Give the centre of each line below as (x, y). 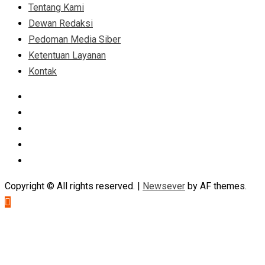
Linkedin (45, 128)
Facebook (48, 96)
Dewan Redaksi (61, 23)
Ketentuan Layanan (67, 55)
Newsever (164, 186)
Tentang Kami (56, 7)
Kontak (43, 71)
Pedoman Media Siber (75, 39)
